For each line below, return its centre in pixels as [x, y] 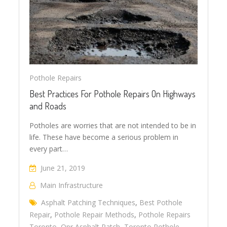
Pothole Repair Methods [94, 214]
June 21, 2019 [63, 168]
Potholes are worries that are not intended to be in [113, 125]
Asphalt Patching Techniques [88, 202]
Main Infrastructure [72, 185]
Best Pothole [161, 202]
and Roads [48, 106]
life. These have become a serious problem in [104, 137]
